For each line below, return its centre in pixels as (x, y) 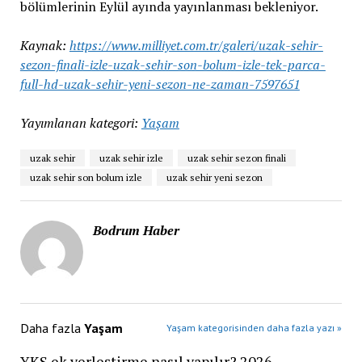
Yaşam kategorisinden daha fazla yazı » (255, 327)
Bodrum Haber (136, 230)
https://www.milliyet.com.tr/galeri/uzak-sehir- (196, 45)
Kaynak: (44, 45)
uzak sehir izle (131, 158)
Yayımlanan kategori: (79, 122)
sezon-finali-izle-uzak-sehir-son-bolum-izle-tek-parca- (173, 64)
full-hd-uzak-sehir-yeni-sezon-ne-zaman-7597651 (160, 84)
